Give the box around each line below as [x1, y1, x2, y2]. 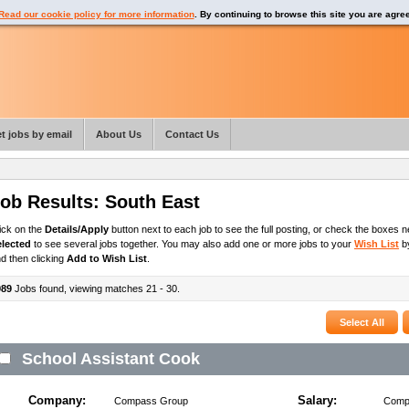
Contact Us [165, 129, 219, 140]
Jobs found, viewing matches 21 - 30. [12, 283, 180, 295]
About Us [96, 129, 142, 140]
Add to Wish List [67, 253, 147, 265]
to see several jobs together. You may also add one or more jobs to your [31, 238, 354, 250]
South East [105, 192, 200, 212]
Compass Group [113, 395, 188, 407]
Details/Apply [45, 224, 109, 236]
